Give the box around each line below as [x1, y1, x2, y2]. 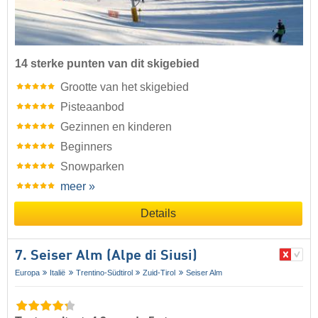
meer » [60, 180, 95, 192]
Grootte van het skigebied [60, 80, 189, 93]
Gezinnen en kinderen [60, 120, 172, 133]
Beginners [60, 140, 112, 153]
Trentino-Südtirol [75, 268, 133, 277]
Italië [50, 268, 66, 277]
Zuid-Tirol [143, 268, 176, 277]
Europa [15, 268, 40, 277]
